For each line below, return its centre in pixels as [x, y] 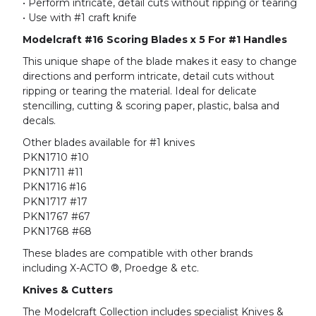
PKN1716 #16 [54, 187]
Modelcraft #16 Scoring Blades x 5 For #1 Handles [155, 40]
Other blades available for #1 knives [109, 143]
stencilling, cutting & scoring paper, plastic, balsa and [151, 106]
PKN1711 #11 [53, 172]
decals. [41, 121]
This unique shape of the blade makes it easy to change [160, 62]
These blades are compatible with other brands [138, 254]
